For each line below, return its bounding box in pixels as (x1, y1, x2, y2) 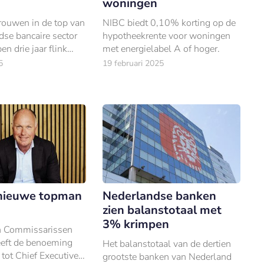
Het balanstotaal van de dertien (103, 237, 232, 250)
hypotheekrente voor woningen (103, 29, 231, 43)
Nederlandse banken (103, 187, 217, 204)
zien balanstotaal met (103, 202, 222, 218)
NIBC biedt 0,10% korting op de (103, 16, 236, 30)
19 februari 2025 (103, 58, 164, 70)
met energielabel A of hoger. (103, 42, 220, 56)
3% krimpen (103, 216, 170, 232)
